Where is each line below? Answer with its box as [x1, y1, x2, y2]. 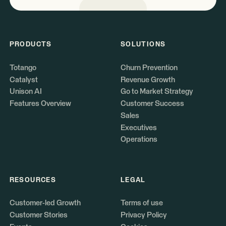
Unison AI [9, 88, 42, 96]
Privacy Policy [120, 211, 167, 219]
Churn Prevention [120, 64, 178, 72]
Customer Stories [9, 211, 68, 219]
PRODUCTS [9, 41, 52, 48]
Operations [120, 136, 157, 144]
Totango [9, 64, 36, 72]
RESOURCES [9, 177, 56, 184]
